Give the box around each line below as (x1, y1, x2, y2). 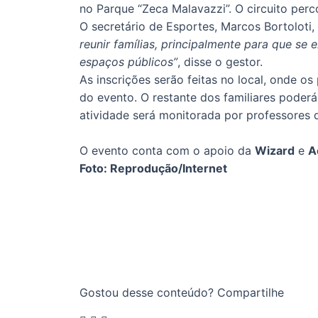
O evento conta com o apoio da (79, 143, 255, 158)
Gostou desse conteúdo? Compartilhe (79, 285, 284, 300)
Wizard (255, 143, 295, 158)
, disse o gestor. (177, 55, 266, 70)
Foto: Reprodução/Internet (79, 161, 227, 176)
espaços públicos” (79, 55, 177, 70)
